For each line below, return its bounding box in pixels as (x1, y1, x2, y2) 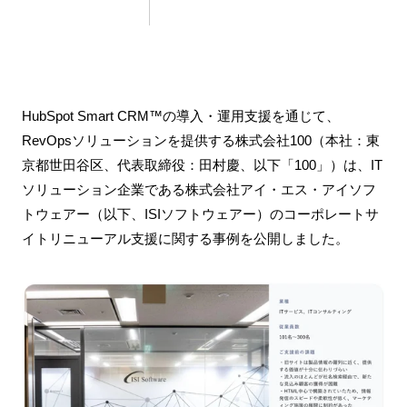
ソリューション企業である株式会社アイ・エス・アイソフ (21, 182, 376, 197)
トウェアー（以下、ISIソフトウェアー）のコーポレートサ (21, 206, 379, 222)
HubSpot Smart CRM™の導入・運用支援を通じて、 (21, 108, 340, 124)
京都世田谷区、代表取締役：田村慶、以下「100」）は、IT (21, 157, 382, 173)
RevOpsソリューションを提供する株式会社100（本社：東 (21, 133, 380, 148)
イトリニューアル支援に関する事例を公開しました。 (21, 231, 349, 246)
